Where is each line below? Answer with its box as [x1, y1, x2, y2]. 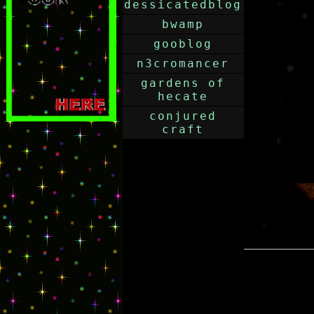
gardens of [140, 76, 225, 90]
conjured [149, 109, 217, 123]
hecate [157, 90, 208, 103]
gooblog [153, 37, 212, 50]
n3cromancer [136, 57, 229, 70]
